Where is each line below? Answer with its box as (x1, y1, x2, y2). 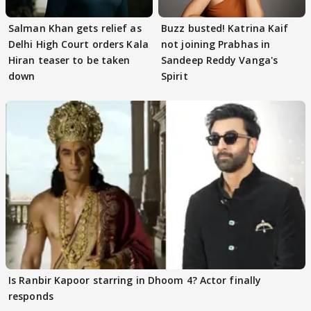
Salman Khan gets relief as (8, 21, 142, 35)
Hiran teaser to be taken (8, 53, 131, 67)
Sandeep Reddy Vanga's (161, 53, 278, 67)
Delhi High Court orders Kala (8, 37, 149, 51)
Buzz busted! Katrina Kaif (161, 21, 289, 35)
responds (8, 289, 53, 303)
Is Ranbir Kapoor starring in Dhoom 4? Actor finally (8, 273, 262, 287)
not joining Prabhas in (161, 37, 271, 51)
